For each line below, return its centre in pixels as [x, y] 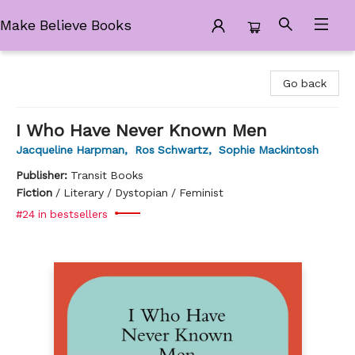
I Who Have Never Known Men [141, 130]
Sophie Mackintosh [269, 150]
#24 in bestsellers [62, 214]
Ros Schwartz [172, 150]
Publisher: [43, 175]
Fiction [34, 193]
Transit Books [107, 175]
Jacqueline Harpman [70, 150]
